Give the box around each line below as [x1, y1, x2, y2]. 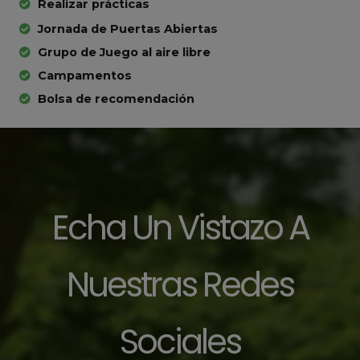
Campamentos [37, 67, 132, 83]
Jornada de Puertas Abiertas [37, 21, 218, 36]
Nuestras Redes [67, 260, 293, 309]
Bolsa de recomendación [37, 91, 194, 106]
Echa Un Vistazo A [51, 203, 309, 252]
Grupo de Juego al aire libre [37, 44, 211, 59]
